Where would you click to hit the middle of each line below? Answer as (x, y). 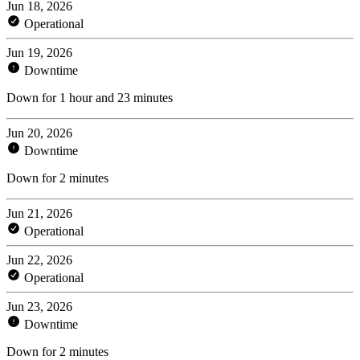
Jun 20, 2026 (39, 133)
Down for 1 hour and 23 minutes (90, 97)
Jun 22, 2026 (39, 260)
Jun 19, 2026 (39, 52)
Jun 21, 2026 (39, 213)
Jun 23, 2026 (39, 306)
